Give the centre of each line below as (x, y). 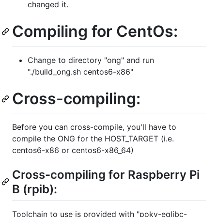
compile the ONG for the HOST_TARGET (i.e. (93, 139)
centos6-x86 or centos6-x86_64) (73, 150)
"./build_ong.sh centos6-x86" (80, 71)
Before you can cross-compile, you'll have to (94, 127)
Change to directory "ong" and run (91, 60)
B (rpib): (35, 189)
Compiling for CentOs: (95, 31)
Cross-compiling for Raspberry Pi (106, 175)
